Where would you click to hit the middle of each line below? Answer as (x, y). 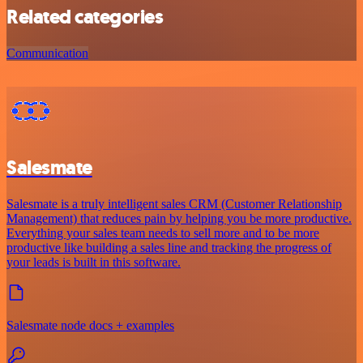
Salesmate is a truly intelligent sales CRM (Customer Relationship (174, 204)
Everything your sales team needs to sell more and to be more (163, 233)
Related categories (85, 17)
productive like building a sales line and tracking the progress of (169, 248)
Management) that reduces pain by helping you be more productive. (179, 219)
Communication (47, 53)
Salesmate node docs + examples (90, 326)
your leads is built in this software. (94, 263)
